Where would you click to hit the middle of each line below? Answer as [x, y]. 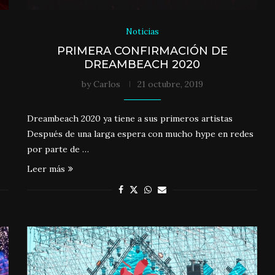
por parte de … [58, 149]
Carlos [107, 84]
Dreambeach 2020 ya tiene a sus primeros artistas [130, 118]
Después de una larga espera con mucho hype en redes [141, 134]
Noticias [142, 31]
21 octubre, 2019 [170, 84]
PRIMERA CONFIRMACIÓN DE [142, 51]
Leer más [46, 168]
